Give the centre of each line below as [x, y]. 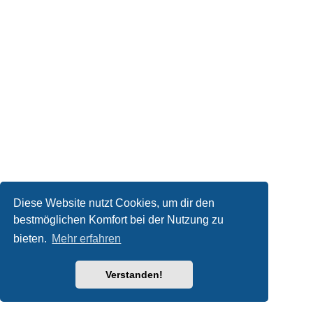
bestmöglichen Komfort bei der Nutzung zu [119, 219]
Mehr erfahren [87, 239]
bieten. [32, 239]
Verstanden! [134, 275]
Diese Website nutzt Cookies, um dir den [114, 203]
